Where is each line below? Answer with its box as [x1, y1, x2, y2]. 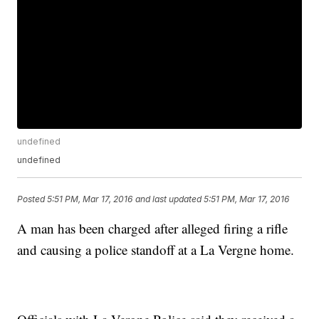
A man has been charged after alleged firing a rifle [17, 219, 288, 238]
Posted [17, 193, 48, 204]
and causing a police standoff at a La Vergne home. [17, 241, 295, 259]
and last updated [135, 193, 202, 204]
